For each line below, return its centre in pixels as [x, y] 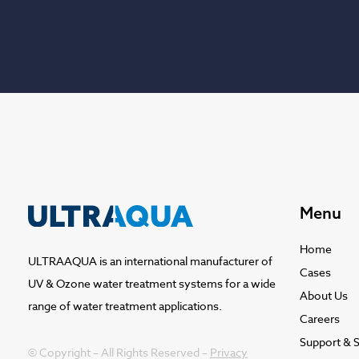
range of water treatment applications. [125, 305]
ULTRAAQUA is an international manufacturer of [150, 260]
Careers [320, 319]
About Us [324, 295]
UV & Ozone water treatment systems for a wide [152, 283]
